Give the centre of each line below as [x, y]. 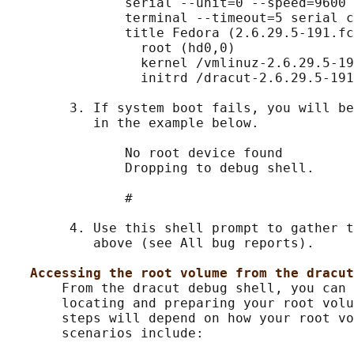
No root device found [145, 153]
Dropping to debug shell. [160, 168]
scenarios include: [105, 333]
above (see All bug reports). [160, 243]
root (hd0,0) [121, 48]
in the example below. [133, 123]
